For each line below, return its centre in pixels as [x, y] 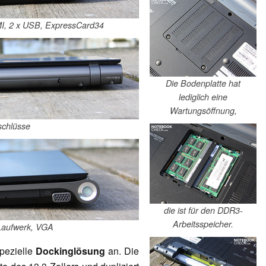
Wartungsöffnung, [203, 111]
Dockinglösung [72, 251]
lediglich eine [203, 97]
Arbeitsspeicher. [203, 224]
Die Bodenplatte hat [203, 83]
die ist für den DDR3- [203, 210]
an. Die [124, 251]
